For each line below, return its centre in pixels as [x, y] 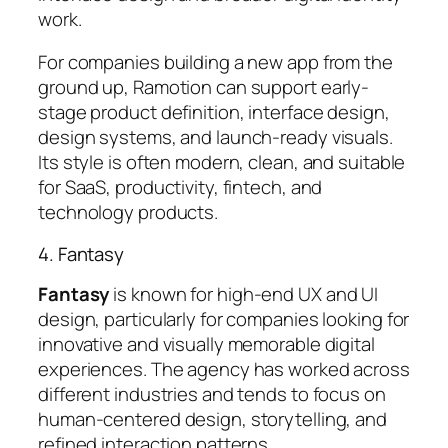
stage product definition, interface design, [214, 112]
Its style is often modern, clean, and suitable [222, 162]
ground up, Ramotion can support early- [204, 87]
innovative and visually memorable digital [206, 344]
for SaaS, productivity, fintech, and [180, 187]
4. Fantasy [81, 253]
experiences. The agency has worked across [224, 369]
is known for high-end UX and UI [244, 294]
